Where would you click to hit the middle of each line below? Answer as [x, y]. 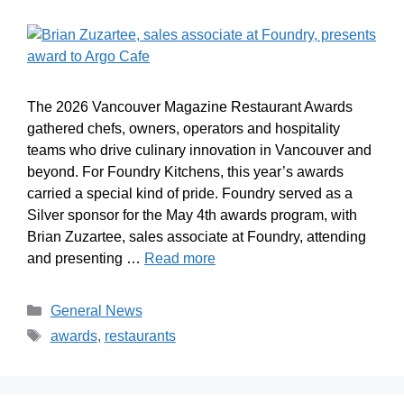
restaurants [140, 335]
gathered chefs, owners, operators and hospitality [184, 128]
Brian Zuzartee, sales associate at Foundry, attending [197, 236]
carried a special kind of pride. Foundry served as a [190, 193]
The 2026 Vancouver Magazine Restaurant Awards [190, 106]
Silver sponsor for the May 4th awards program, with [192, 215]
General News [96, 310]
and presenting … [86, 258]
